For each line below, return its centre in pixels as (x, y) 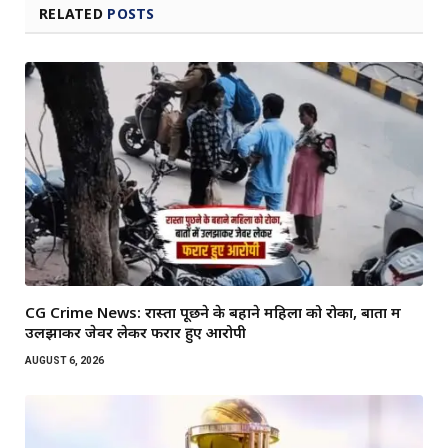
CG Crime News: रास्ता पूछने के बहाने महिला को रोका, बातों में (213, 311)
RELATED (73, 14)
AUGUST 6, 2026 (64, 360)
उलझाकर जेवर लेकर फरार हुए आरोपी (135, 331)
